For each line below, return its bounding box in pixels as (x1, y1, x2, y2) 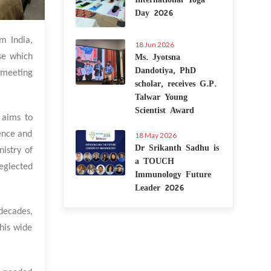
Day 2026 (134, 4, 173, 20)
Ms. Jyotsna (134, 48, 180, 64)
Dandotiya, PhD (134, 62, 196, 77)
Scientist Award (134, 102, 194, 117)
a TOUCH (134, 152, 174, 168)
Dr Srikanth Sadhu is (134, 139, 219, 155)
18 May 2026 (134, 131, 177, 140)
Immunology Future (134, 166, 211, 181)
